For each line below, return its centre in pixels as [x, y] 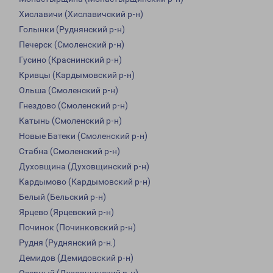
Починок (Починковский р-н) [77, 228]
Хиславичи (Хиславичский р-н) [81, 14]
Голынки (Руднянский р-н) [72, 30]
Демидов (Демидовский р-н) [76, 258]
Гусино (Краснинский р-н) [70, 60]
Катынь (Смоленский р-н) [70, 121]
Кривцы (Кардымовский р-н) [77, 75]
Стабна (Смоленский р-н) [69, 151]
